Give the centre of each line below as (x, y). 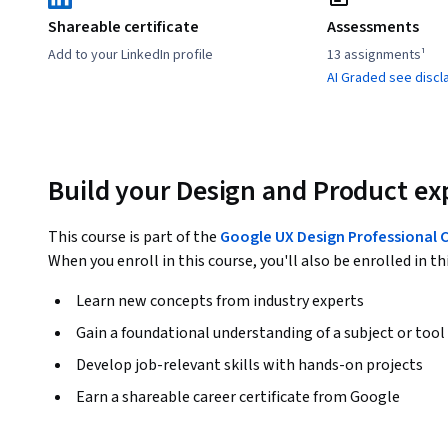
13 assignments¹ (377, 54)
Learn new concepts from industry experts (220, 301)
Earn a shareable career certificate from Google (238, 397)
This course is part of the (134, 237)
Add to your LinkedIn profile (130, 54)
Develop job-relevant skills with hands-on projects (249, 365)
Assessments (373, 26)
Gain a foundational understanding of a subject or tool (260, 333)
